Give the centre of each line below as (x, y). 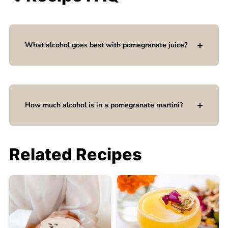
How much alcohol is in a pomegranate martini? (104, 105)
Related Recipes (75, 154)
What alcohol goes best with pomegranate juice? (106, 45)
